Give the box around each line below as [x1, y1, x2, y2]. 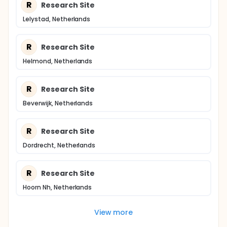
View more [94, 207, 133, 217]
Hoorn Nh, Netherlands [23, 183, 92, 192]
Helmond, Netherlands [23, 57, 93, 65]
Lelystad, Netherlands [23, 15, 91, 23]
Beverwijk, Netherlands [23, 99, 93, 107]
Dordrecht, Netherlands [23, 141, 96, 149]
